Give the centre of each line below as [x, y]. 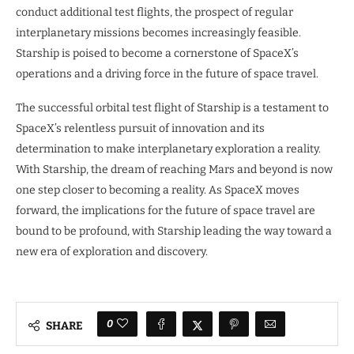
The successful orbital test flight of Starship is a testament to [172, 108]
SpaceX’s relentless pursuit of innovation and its [140, 129]
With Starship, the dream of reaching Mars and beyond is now [174, 170]
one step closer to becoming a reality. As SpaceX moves [158, 190]
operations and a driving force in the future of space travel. [167, 74]
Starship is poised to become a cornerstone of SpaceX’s [157, 54]
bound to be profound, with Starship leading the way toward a [174, 232]
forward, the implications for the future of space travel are [166, 211]
